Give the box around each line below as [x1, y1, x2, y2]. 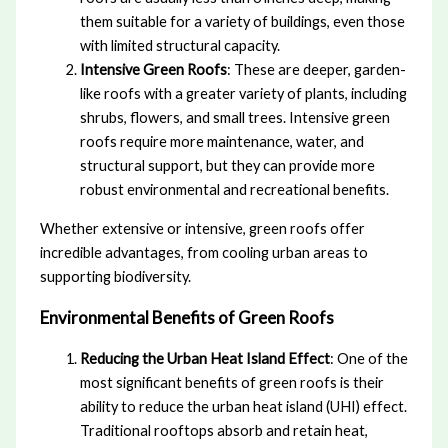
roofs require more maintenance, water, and [79, 133, 364, 151]
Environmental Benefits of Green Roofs [39, 307, 334, 329]
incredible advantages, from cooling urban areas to [39, 244, 368, 262]
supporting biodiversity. [39, 268, 191, 286]
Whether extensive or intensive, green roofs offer [39, 220, 365, 238]
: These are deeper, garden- [226, 61, 406, 79]
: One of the [329, 350, 408, 368]
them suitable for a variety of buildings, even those [79, 13, 405, 31]
